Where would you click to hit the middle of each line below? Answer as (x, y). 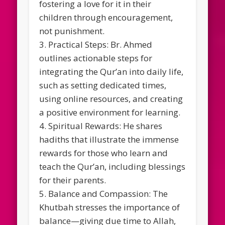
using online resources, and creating (111, 98)
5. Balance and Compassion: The (104, 193)
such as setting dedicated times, (103, 85)
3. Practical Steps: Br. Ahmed (96, 44)
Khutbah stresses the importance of (110, 207)
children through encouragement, (106, 17)
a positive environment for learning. (110, 112)
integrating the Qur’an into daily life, (111, 71)
